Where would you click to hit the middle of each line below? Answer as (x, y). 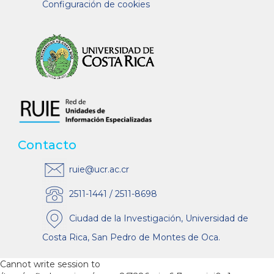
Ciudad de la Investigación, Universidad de (157, 218)
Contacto (47, 145)
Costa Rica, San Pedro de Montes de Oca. (131, 237)
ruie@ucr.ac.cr (98, 169)
